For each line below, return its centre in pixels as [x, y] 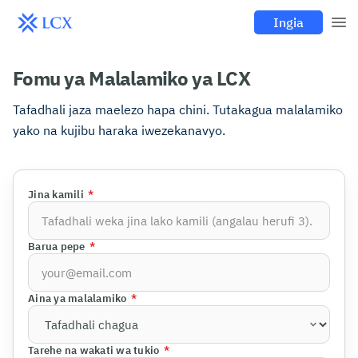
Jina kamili [56, 195]
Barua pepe [57, 247]
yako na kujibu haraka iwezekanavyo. [119, 130]
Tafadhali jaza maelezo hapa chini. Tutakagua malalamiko [178, 109]
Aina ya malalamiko [78, 298]
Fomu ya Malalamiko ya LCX [131, 78]
